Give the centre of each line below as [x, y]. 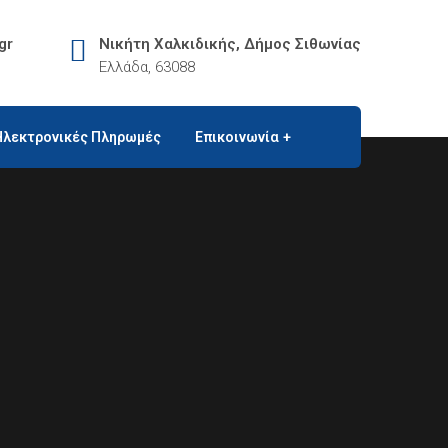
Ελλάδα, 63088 [147, 67]
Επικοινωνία [237, 137]
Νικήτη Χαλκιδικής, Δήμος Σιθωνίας [230, 44]
